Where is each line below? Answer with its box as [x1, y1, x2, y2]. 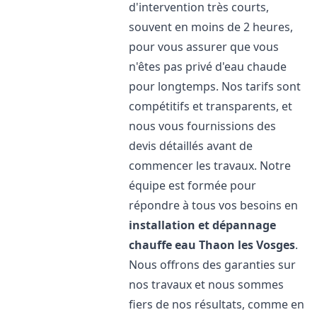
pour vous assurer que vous [129, 39, 279, 54]
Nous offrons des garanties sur [129, 257, 296, 272]
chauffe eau [129, 237, 197, 253]
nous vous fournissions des [129, 118, 277, 134]
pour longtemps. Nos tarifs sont [129, 79, 301, 94]
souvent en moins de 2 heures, [129, 19, 294, 35]
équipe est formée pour [129, 178, 257, 193]
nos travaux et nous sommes [129, 277, 284, 292]
